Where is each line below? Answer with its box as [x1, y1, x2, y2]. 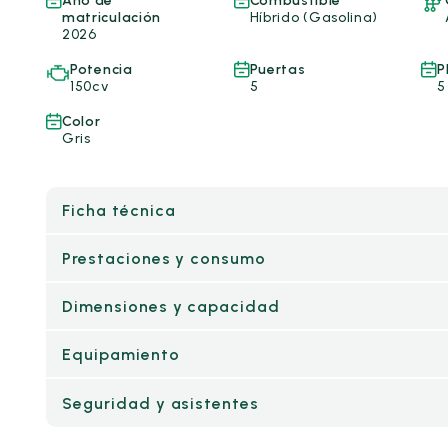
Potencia [70, 61, 133, 78]
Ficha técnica [62, 200, 176, 220]
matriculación [61, 9, 162, 26]
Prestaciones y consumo [62, 248, 267, 268]
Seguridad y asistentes [62, 393, 260, 413]
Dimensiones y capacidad [62, 296, 281, 316]
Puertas [249, 61, 306, 78]
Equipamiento [62, 344, 180, 364]
